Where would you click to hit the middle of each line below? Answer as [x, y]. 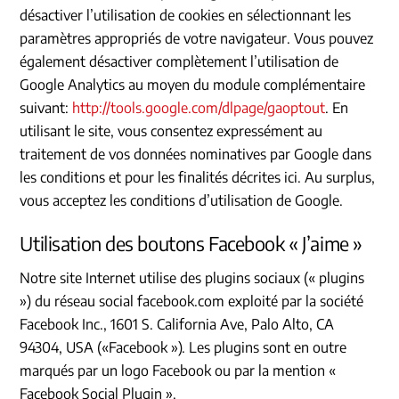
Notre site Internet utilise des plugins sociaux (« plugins [192, 278]
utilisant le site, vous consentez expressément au [171, 130]
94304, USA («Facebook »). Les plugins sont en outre [183, 348]
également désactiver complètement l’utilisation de [179, 61]
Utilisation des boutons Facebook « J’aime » [191, 243]
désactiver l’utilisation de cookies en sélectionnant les [186, 15]
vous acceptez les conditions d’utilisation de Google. [182, 200]
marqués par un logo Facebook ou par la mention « [178, 371]
